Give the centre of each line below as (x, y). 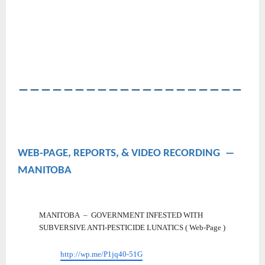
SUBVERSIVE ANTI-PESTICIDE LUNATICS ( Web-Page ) (132, 228)
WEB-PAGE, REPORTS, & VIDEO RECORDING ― (127, 154)
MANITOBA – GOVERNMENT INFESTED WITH (121, 215)
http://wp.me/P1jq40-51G (101, 254)
